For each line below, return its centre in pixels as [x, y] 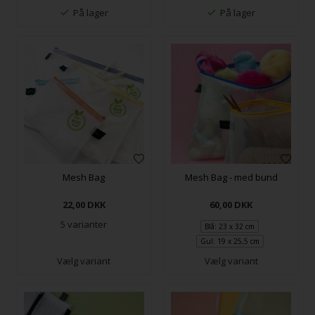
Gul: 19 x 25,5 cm [230, 242]
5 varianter [84, 224]
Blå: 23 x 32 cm [230, 227]
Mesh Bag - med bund [231, 177]
